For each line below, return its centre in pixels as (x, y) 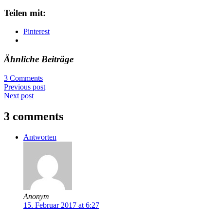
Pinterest (36, 32)
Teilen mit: (25, 13)
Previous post (25, 87)
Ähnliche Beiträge (39, 59)
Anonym (36, 196)
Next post (19, 95)
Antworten (40, 137)
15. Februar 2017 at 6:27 (61, 205)
